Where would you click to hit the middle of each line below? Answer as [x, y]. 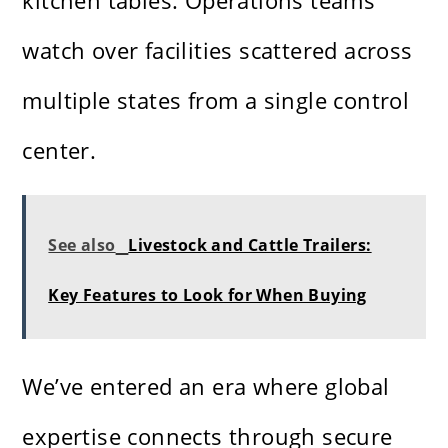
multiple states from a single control [216, 100]
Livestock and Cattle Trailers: [250, 245]
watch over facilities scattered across [217, 50]
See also [82, 245]
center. [59, 150]
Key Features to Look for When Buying [207, 295]
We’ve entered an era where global [206, 386]
